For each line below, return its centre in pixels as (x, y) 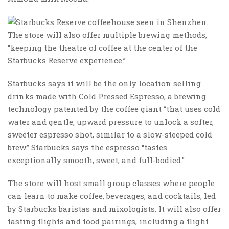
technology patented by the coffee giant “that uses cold (114, 109)
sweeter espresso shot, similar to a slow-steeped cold (110, 135)
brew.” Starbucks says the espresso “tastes (87, 147)
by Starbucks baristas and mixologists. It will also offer (114, 209)
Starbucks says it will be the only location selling (104, 84)
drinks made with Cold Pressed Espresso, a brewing (107, 96)
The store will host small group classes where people (111, 183)
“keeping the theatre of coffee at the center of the (102, 48)
